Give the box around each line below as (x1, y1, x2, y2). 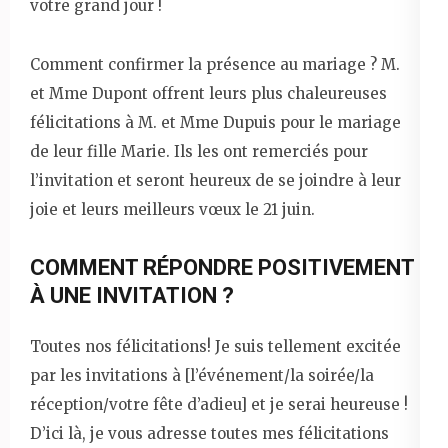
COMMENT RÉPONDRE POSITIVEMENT (30, 254, 414, 280)
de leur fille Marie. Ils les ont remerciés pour (30, 141, 368, 161)
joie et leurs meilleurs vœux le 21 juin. (30, 199, 315, 219)
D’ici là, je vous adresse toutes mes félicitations (30, 423, 389, 443)
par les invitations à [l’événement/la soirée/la (30, 365, 374, 385)
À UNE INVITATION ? (30, 282, 234, 308)
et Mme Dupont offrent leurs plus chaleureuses (30, 83, 387, 103)
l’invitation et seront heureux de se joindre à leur (30, 170, 401, 190)
